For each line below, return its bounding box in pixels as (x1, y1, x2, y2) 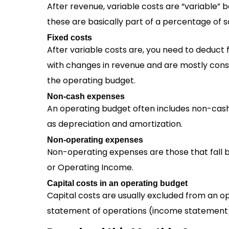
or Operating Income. (47, 162, 133, 173)
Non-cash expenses (47, 92, 125, 101)
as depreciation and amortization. (47, 118, 182, 130)
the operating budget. (47, 75, 135, 86)
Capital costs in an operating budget (47, 179, 188, 188)
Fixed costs (47, 33, 92, 42)
